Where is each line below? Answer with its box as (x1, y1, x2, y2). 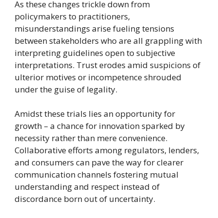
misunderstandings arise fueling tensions (15, 23, 174, 35)
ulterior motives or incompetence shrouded (15, 72, 182, 83)
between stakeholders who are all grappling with (15, 35, 202, 47)
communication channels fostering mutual (15, 169, 179, 181)
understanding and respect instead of (15, 181, 160, 193)
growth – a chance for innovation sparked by (15, 120, 185, 132)
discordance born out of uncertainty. (15, 193, 155, 205)
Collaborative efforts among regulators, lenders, (15, 145, 199, 156)
